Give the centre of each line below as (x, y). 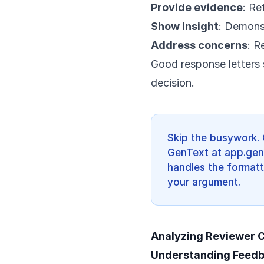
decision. (173, 83)
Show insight (185, 26)
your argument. (204, 182)
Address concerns (199, 45)
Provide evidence (197, 7)
